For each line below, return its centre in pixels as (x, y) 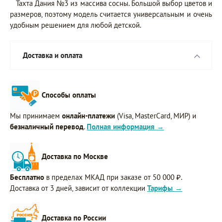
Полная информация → (125, 127)
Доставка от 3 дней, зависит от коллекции (79, 188)
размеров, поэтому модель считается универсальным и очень (111, 14)
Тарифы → (165, 188)
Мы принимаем (36, 116)
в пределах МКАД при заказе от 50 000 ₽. (113, 177)
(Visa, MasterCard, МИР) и (156, 116)
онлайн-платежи (88, 116)
